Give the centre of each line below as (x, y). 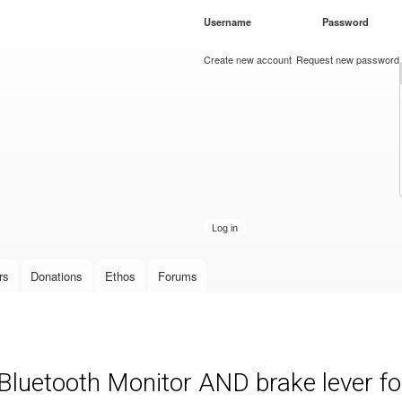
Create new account (248, 59)
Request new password (348, 59)
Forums (177, 276)
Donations (57, 276)
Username (229, 22)
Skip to (162, 10)
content (163, 50)
